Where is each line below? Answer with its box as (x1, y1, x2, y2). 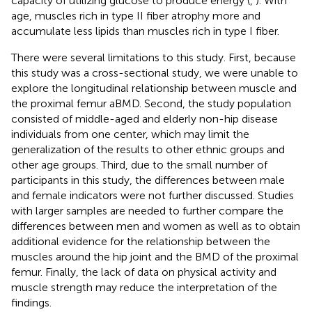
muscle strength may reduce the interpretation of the (11, 280, 277, 294)
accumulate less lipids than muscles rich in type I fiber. (11, 24, 279, 38)
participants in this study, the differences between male (11, 173, 285, 187)
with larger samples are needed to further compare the (11, 203, 283, 217)
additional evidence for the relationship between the (11, 234, 270, 248)
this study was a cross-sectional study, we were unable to (11, 65, 298, 79)
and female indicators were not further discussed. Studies (11, 188, 294, 202)
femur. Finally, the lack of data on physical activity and (11, 265, 276, 279)
